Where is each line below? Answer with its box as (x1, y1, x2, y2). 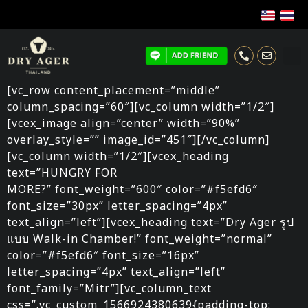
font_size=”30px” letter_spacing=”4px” (7, 198, 228, 214)
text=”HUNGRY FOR (7, 165, 118, 181)
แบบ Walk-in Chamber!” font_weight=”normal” (7, 231, 272, 247)
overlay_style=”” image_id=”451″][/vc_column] (7, 132, 269, 148)
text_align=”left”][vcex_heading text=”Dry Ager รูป (7, 214, 294, 230)
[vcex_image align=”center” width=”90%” (7, 115, 240, 131)
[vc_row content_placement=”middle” (7, 82, 220, 98)
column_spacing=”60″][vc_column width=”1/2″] (7, 99, 274, 115)
